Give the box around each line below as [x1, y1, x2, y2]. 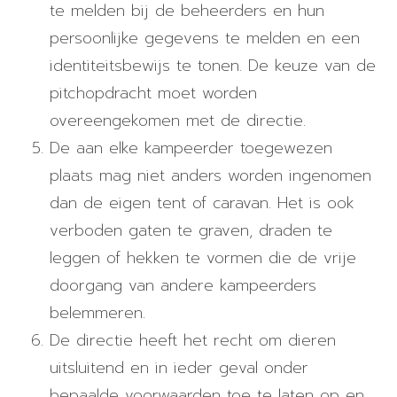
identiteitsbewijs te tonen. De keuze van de [50, 53, 376, 79]
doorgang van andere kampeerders [50, 273, 316, 299]
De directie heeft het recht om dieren [50, 328, 336, 354]
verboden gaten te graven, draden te [50, 218, 332, 244]
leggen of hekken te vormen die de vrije [50, 245, 356, 271]
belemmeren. [50, 300, 145, 326]
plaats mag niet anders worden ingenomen [50, 163, 371, 189]
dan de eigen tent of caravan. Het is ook [50, 191, 354, 216]
